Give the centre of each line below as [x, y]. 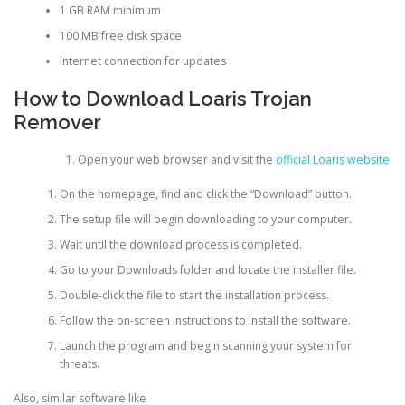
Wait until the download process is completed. [180, 244]
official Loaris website [332, 159]
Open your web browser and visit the [176, 159]
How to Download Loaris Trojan [163, 99]
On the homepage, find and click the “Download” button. [205, 193]
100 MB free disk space [120, 35]
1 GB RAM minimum [110, 10]
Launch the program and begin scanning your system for [205, 345]
